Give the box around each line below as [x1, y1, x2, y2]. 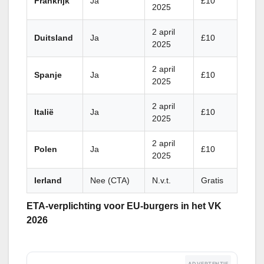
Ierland [34, 175, 62, 185]
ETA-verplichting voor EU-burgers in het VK [27, 200, 222, 211]
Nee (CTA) [90, 175, 130, 185]
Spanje [34, 70, 62, 80]
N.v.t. [152, 175, 171, 185]
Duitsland [34, 32, 73, 42]
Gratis [201, 175, 223, 185]
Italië [34, 107, 54, 117]
